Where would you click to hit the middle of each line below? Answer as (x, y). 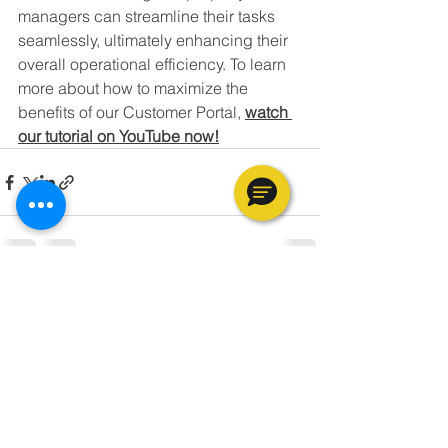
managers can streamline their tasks (148, 16)
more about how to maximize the (135, 88)
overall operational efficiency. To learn (154, 64)
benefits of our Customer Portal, (131, 112)
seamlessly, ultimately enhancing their (155, 40)
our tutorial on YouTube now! (118, 136)
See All (298, 295)
